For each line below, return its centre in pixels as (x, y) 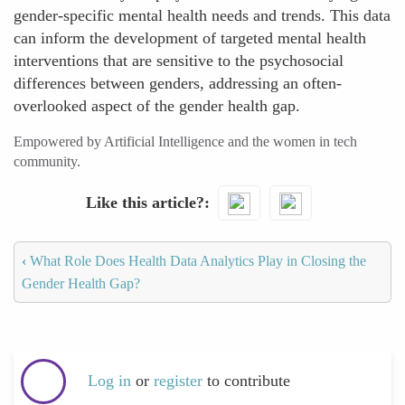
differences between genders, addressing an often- (178, 83)
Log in (109, 381)
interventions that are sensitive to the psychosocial (179, 61)
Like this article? (145, 202)
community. (47, 161)
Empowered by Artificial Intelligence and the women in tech (185, 141)
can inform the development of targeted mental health (190, 38)
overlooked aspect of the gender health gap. (157, 106)
